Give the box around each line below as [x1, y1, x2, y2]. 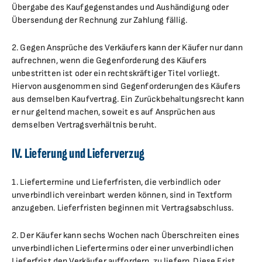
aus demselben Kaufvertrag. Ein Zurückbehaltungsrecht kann [12, 94, 244, 105]
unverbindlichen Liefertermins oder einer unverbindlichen [12, 243, 234, 254]
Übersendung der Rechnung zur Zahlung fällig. [12, 15, 188, 26]
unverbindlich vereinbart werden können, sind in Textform [12, 189, 233, 201]
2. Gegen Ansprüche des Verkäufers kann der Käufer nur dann [12, 42, 243, 53]
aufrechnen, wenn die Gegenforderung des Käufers [12, 55, 207, 66]
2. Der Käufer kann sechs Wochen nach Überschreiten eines [12, 230, 240, 241]
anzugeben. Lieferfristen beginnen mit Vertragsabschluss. [12, 202, 234, 213]
